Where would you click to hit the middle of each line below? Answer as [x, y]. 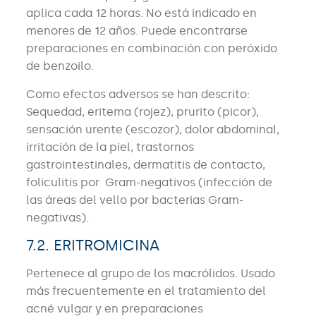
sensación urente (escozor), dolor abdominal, [152, 130]
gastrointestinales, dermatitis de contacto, [145, 165]
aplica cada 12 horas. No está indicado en [141, 13]
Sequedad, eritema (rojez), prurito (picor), [142, 112]
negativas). [57, 218]
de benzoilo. [60, 66]
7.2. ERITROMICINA [92, 246]
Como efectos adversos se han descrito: [138, 95]
